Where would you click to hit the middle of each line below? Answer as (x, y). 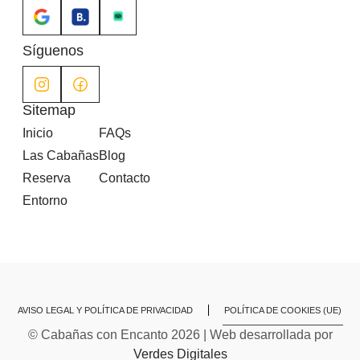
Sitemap (49, 110)
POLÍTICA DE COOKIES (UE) (283, 311)
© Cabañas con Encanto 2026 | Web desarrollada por (180, 335)
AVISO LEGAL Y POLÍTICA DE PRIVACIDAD (105, 311)
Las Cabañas (61, 156)
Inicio (38, 133)
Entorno (45, 201)
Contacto (125, 178)
